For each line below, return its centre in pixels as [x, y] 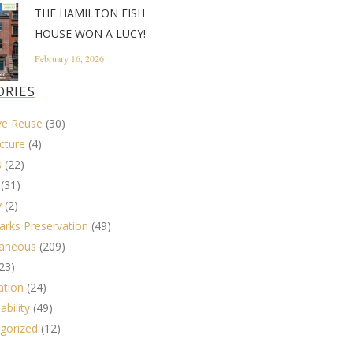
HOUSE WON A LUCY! [90, 33]
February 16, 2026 [69, 58]
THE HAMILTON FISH [89, 13]
